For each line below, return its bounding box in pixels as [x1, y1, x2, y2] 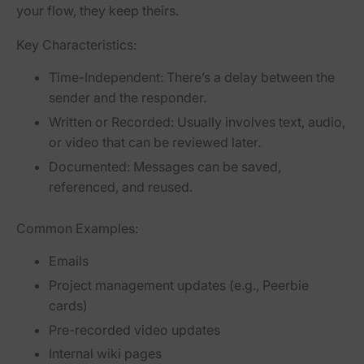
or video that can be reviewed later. [49, 134, 261, 151]
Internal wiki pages [49, 345, 162, 362]
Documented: [49, 158, 130, 175]
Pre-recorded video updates [49, 321, 220, 338]
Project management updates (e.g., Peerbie [49, 276, 309, 293]
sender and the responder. [49, 89, 206, 106]
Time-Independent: [49, 69, 163, 86]
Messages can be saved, [130, 158, 281, 175]
